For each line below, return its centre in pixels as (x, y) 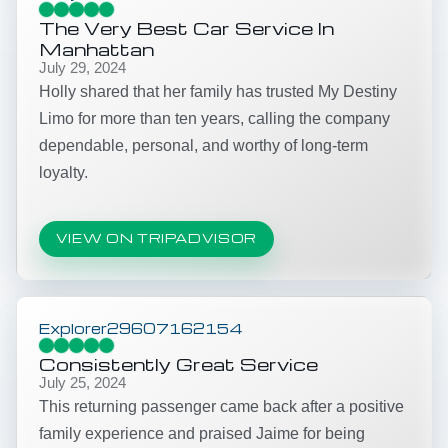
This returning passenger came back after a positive (221, 406)
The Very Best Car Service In (186, 27)
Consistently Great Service (178, 363)
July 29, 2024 (82, 67)
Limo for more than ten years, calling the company (214, 118)
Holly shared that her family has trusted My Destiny (218, 91)
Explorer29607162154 (141, 327)
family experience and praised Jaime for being (202, 433)
